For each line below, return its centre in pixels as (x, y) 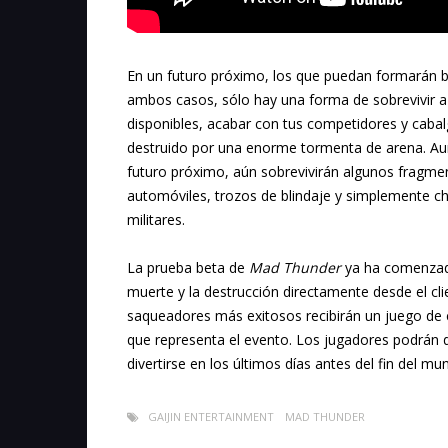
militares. (156, 220)
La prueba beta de (188, 268)
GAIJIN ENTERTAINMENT (211, 417)
